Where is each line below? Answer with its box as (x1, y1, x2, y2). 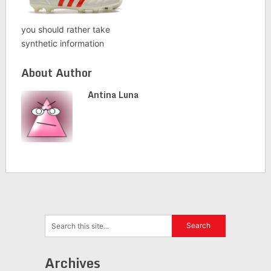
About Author (21, 63, 92, 82)
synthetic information (21, 38, 104, 48)
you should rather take (21, 24, 110, 34)
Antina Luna (87, 87, 139, 102)
